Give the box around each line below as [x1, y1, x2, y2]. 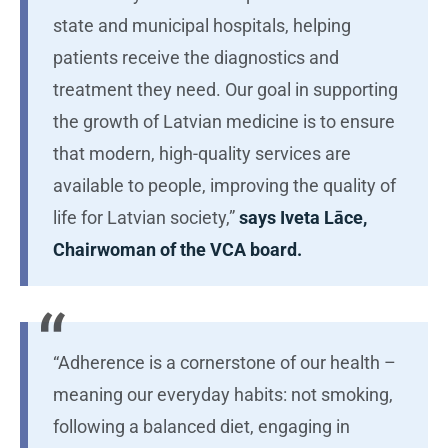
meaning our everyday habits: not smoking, [53, 384, 393, 405]
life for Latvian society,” [53, 207, 239, 228]
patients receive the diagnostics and [53, 47, 339, 68]
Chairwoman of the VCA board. [53, 239, 302, 260]
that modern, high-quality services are [53, 143, 351, 164]
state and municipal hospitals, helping [53, 15, 351, 36]
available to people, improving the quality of [53, 175, 396, 196]
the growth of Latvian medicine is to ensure [53, 111, 395, 132]
